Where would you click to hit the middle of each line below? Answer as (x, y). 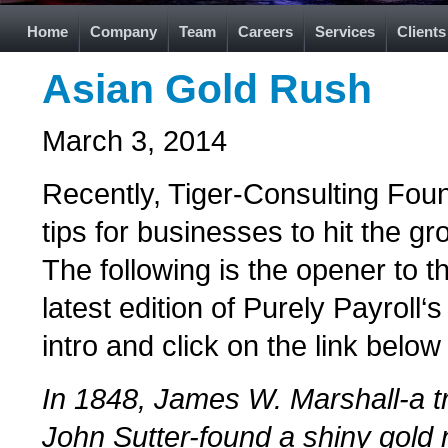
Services (345, 31)
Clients (421, 31)
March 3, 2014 (134, 140)
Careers (265, 31)
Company (123, 31)
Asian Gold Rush (207, 89)
